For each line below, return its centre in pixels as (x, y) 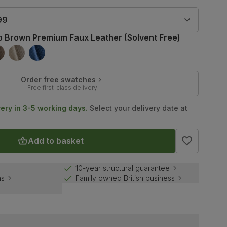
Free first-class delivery (62, 87)
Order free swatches (58, 79)
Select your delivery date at (138, 108)
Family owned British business (125, 178)
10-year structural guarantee (122, 168)
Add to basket (55, 141)
